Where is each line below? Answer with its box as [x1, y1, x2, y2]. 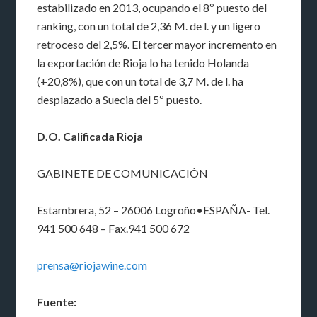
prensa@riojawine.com [37, 258, 148, 272]
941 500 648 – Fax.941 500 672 [37, 221, 190, 235]
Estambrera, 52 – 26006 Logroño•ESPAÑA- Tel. [37, 202, 270, 217]
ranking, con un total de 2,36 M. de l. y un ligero [37, 18, 261, 33]
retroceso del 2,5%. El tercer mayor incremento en [37, 37, 277, 51]
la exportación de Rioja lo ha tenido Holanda [37, 55, 250, 69]
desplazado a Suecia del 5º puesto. [37, 92, 202, 106]
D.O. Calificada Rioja [37, 129, 146, 143]
